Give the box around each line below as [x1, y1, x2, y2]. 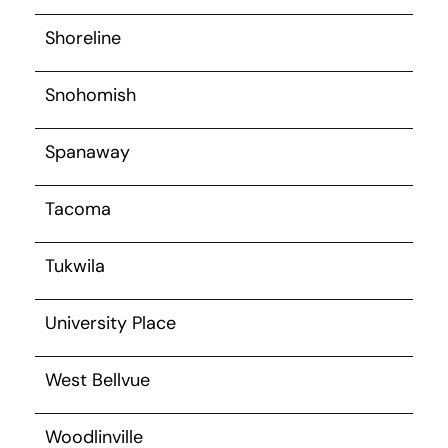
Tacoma [45, 196, 111, 221]
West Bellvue [45, 367, 150, 392]
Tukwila [45, 253, 105, 278]
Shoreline [45, 25, 121, 50]
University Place [45, 310, 176, 335]
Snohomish [45, 82, 136, 107]
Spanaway [45, 139, 130, 164]
